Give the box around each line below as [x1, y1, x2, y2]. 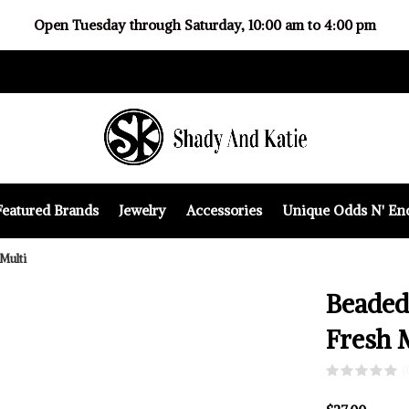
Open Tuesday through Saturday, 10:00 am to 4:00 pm [33, 16, 376, 34]
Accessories [185, 201, 262, 219]
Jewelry [118, 201, 166, 219]
